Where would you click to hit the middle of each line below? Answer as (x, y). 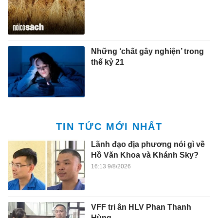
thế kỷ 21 (107, 62)
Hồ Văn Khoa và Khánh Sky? (145, 155)
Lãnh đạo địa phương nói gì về (148, 145)
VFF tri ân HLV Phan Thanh (141, 207)
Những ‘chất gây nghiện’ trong (147, 51)
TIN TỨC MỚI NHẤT (109, 127)
